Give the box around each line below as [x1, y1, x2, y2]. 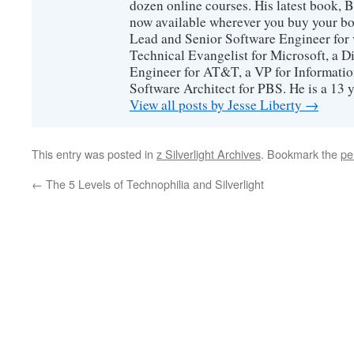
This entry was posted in [32, 145, 156, 162]
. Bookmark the [261, 145, 341, 162]
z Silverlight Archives [156, 145, 261, 162]
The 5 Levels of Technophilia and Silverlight [43, 175, 264, 192]
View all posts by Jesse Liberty [130, 95, 305, 114]
